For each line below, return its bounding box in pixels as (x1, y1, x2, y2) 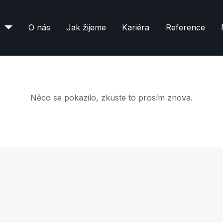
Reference (165, 22, 205, 33)
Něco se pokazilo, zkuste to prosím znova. (30, 92, 193, 103)
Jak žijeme (66, 22, 107, 33)
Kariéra (122, 22, 150, 33)
